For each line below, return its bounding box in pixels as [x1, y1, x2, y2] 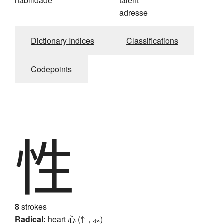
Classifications [126, 35, 178, 47]
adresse [119, 7, 148, 19]
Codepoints [31, 63, 72, 75]
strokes [19, 201, 47, 213]
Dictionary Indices [31, 35, 94, 47]
